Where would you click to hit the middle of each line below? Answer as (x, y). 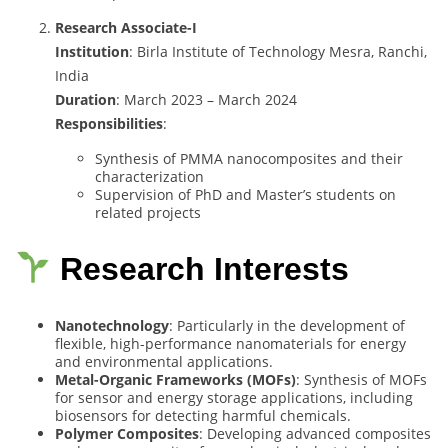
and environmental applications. (164, 361)
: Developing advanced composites (315, 433)
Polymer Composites (127, 433)
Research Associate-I (126, 28)
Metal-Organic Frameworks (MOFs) (175, 379)
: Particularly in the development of (287, 325)
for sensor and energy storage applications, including (234, 397)
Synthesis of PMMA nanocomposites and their (249, 159)
